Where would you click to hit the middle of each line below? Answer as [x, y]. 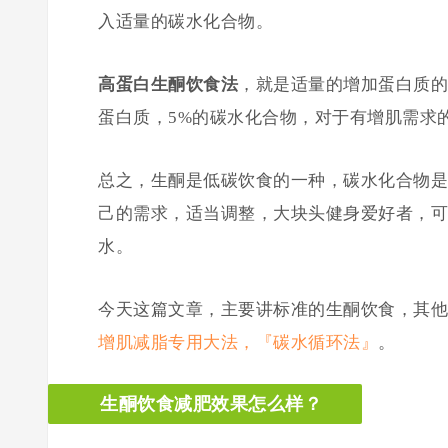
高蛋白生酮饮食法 [168, 84]
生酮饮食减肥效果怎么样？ [211, 403]
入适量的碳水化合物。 [185, 21]
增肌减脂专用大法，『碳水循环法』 [238, 342]
